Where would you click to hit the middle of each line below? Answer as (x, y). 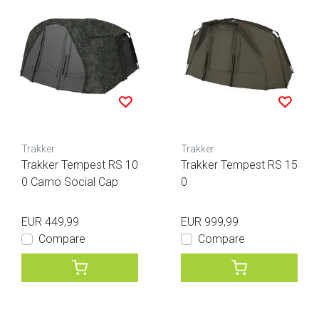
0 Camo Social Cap (70, 182)
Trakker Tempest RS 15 (239, 165)
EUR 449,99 (50, 222)
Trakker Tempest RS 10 (80, 165)
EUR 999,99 (210, 222)
